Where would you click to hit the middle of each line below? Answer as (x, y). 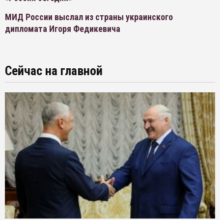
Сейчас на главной (54, 71)
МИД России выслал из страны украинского (89, 17)
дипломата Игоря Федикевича (63, 29)
